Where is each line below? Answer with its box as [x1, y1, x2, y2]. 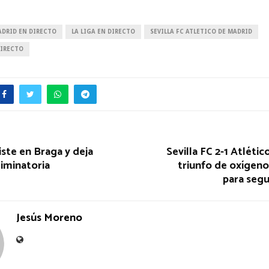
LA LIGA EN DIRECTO [71, 28, 135, 35]
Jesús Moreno [16, 208, 82, 227]
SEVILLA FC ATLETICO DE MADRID [150, 28, 252, 35]
